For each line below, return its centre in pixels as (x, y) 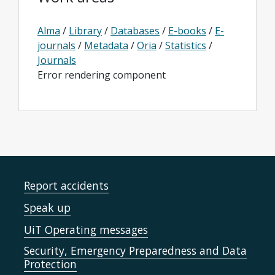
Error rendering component (102, 75)
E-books (187, 31)
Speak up (47, 207)
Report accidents (66, 185)
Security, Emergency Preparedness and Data (135, 250)
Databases (135, 31)
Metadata (106, 45)
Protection (50, 264)
